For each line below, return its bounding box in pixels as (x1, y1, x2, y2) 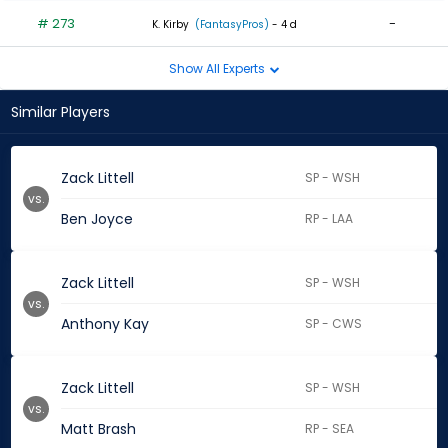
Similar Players (11, 102, 110, 123)
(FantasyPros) (191, 16, 269, 32)
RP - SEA (305, 420, 355, 438)
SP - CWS (305, 315, 363, 333)
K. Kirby (151, 16, 189, 32)
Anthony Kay (61, 314, 149, 335)
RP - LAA (305, 210, 354, 228)
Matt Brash (61, 419, 136, 440)
